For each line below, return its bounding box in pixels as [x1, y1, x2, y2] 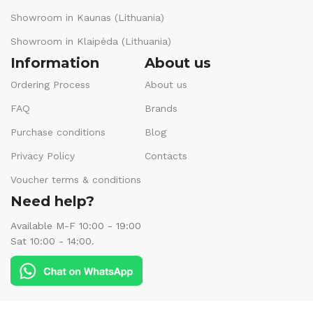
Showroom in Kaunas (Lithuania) [10, 11, 164, 23]
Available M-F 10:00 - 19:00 [10, 219, 141, 231]
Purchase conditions [10, 126, 105, 138]
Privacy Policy [10, 150, 75, 161]
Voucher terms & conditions [10, 173, 141, 185]
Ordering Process [10, 78, 90, 90]
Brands [145, 102, 178, 114]
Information [10, 54, 99, 71]
